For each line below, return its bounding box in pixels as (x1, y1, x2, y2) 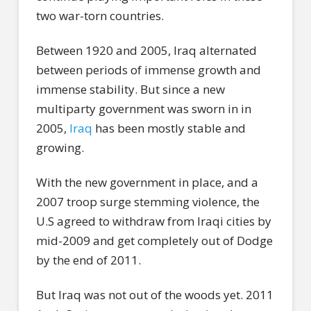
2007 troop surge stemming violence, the (35, 194, 260, 210)
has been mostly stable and (92, 119, 246, 136)
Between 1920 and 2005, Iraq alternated (35, 42, 257, 58)
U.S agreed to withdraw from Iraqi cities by (35, 213, 271, 230)
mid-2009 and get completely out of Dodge (35, 233, 273, 249)
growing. (35, 139, 84, 155)
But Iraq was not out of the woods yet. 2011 (35, 287, 274, 303)
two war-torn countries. (35, 7, 164, 24)
